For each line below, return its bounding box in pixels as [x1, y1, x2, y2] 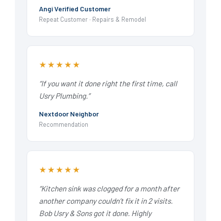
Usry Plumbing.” [39, 91, 90, 101]
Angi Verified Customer [39, 4, 110, 13]
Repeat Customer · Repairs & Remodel [39, 15, 146, 24]
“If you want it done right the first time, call [39, 78, 177, 88]
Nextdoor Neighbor [39, 110, 99, 118]
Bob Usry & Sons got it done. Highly [39, 208, 151, 218]
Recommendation [39, 120, 88, 129]
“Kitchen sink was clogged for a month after [39, 184, 180, 193]
